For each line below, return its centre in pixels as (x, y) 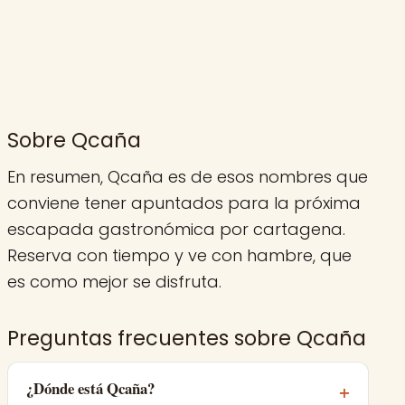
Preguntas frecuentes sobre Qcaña (187, 339)
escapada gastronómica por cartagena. (176, 230)
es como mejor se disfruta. (114, 282)
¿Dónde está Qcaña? (90, 389)
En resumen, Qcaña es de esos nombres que (188, 177)
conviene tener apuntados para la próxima (184, 203)
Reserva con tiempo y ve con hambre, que (179, 256)
